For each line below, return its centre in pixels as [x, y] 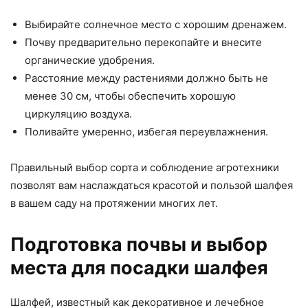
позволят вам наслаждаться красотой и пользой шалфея [152, 186]
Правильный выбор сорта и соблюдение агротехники [145, 168]
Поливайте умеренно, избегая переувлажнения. [146, 132]
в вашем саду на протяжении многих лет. [114, 203]
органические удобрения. [90, 60]
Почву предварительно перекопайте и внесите [143, 43]
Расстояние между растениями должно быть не [146, 78]
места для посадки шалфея [139, 268]
